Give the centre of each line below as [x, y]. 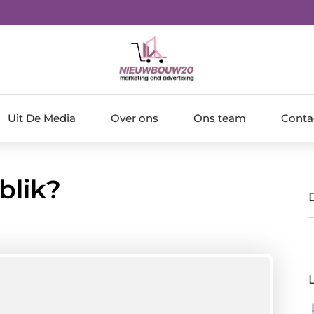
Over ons [135, 118]
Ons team [220, 118]
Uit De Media [42, 118]
